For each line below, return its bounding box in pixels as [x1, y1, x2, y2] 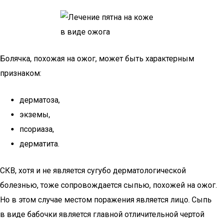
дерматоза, [19, 95, 60, 105]
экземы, [19, 110, 50, 119]
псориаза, [19, 125, 54, 134]
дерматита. [19, 139, 59, 148]
